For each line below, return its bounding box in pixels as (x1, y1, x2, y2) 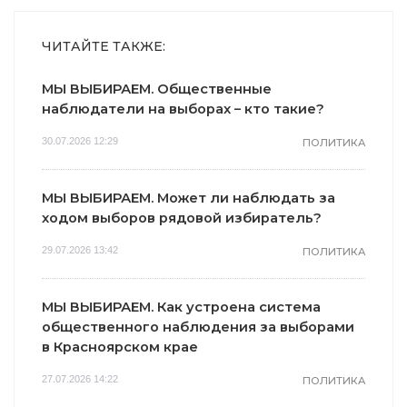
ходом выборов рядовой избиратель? (42, 210, 322, 227)
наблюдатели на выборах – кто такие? (42, 101, 324, 118)
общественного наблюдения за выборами (42, 319, 354, 336)
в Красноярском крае (42, 339, 198, 356)
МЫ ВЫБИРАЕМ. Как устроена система (42, 299, 321, 316)
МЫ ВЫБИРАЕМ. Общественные (42, 81, 272, 98)
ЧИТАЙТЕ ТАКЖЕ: (42, 38, 165, 55)
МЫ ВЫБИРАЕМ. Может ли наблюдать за (42, 190, 335, 207)
